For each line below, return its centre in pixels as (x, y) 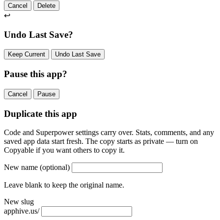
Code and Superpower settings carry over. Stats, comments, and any (109, 133)
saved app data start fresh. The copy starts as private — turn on (101, 141)
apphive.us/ (22, 211)
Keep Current (27, 55)
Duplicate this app (41, 113)
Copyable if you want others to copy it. (64, 150)
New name (22, 167)
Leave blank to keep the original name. (64, 185)
